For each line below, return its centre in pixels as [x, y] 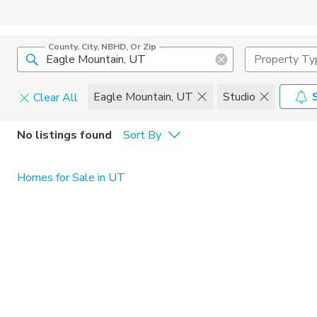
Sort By [142, 135]
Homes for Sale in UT [71, 178]
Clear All [56, 98]
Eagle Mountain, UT [143, 97]
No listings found [64, 135]
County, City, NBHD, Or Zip [102, 47]
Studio [239, 97]
